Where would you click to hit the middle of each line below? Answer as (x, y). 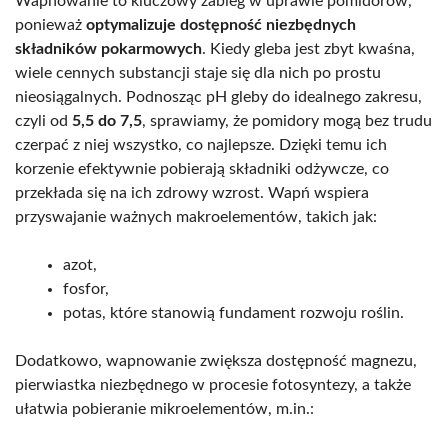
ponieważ (50, 25)
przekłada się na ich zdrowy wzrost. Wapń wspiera (192, 193)
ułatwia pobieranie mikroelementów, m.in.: (164, 409)
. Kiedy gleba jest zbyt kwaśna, (308, 49)
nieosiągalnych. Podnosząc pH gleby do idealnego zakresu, (218, 97)
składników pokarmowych (108, 49)
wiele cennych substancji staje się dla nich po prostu (198, 73)
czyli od (43, 121)
